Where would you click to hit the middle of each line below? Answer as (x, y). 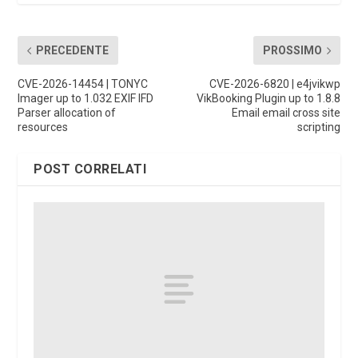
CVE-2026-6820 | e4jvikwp (274, 84)
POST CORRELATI (90, 169)
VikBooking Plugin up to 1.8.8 (268, 99)
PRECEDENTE (73, 51)
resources (43, 127)
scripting (318, 127)
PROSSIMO (292, 51)
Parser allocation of (67, 113)
